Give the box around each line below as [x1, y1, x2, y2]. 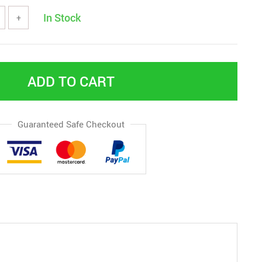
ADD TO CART [27, 72, 115, 91]
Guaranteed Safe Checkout [17, 118, 125, 130]
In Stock [43, 11, 81, 25]
